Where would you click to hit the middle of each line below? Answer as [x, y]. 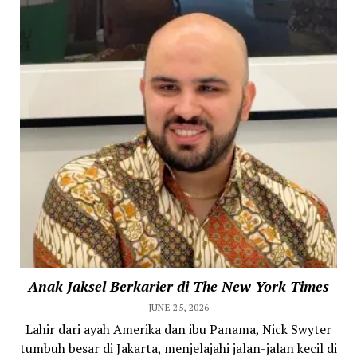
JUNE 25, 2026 [178, 307]
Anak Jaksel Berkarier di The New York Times [178, 286]
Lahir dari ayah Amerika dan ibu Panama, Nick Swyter [178, 329]
